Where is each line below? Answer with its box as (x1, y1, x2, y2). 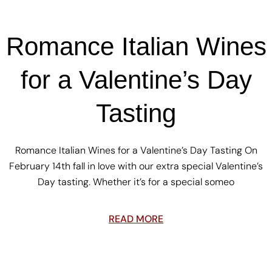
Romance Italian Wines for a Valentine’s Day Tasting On (15, 144, 257, 157)
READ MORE (109, 212, 163, 225)
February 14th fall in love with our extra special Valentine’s (9, 160, 263, 172)
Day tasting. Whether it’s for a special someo (38, 175, 234, 188)
